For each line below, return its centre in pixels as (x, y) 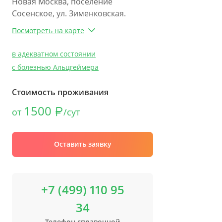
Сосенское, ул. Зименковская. (69, 13)
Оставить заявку (83, 144)
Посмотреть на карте (48, 30)
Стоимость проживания (60, 92)
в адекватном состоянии (54, 54)
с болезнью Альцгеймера (55, 67)
